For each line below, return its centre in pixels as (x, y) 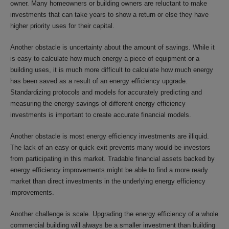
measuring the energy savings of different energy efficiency (98, 103)
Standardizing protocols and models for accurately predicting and (106, 92)
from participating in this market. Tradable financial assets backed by (112, 158)
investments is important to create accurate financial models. (101, 114)
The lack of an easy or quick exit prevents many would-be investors (110, 147)
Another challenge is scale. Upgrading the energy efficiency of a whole (114, 214)
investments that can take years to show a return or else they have (109, 14)
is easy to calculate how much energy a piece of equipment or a (105, 58)
